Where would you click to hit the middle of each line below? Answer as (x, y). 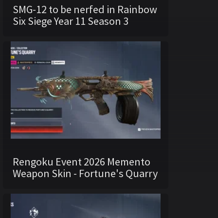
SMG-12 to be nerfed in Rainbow (85, 9)
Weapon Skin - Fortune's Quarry (85, 173)
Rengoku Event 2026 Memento (82, 162)
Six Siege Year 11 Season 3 (71, 21)
